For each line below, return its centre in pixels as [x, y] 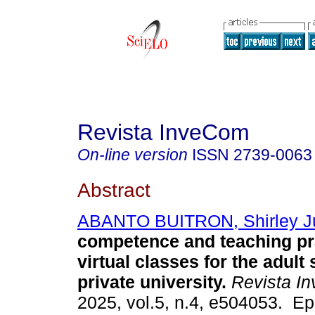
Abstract [114, 189]
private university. [152, 282]
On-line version [133, 155]
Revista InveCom [163, 132]
